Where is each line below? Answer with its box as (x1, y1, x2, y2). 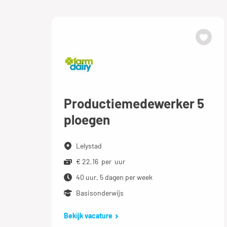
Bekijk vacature (64, 211, 112, 220)
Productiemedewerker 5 (64, 95, 204, 111)
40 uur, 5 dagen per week (76, 173, 153, 181)
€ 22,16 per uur (76, 157, 125, 166)
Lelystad (76, 141, 102, 150)
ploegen (64, 111, 110, 127)
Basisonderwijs (76, 188, 124, 197)
